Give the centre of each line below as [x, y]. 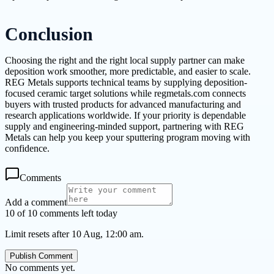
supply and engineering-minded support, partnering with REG [124, 126]
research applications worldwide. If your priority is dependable [125, 115]
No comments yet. [40, 267]
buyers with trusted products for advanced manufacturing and [123, 104]
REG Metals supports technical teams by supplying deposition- [126, 82]
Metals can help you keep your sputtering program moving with [128, 137]
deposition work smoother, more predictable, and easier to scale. [128, 71]
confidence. [27, 148]
